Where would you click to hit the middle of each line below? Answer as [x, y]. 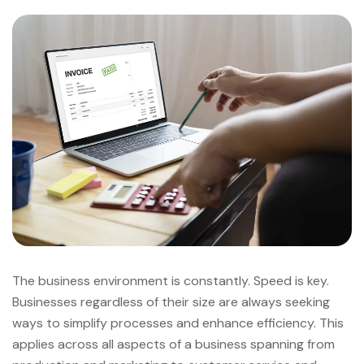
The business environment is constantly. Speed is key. [171, 281]
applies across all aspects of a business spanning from [173, 344]
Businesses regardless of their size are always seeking [171, 302]
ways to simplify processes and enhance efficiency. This [178, 323]
